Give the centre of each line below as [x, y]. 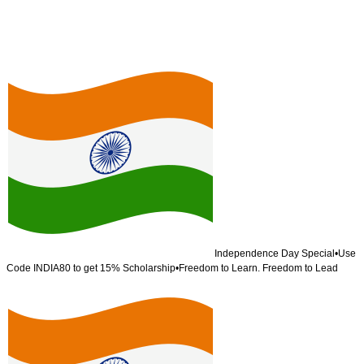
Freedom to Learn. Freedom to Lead [258, 268]
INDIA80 [52, 268]
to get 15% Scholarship [123, 268]
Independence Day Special [275, 253]
